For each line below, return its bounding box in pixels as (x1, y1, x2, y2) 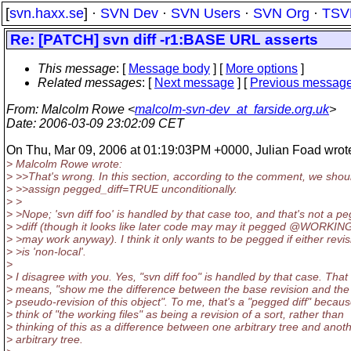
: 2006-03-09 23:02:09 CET (33, 117, 184, 130)
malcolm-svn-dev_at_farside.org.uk (135, 103, 329, 116)
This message (38, 62, 116, 75)
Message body (128, 62, 210, 75)
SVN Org (253, 5, 309, 21)
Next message (154, 76, 234, 89)
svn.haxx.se (9, 5, 84, 21)
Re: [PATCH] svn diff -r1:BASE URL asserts (10, 31, 318, 48)
